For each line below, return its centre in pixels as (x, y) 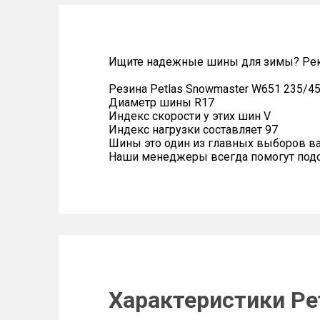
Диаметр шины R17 (161, 102)
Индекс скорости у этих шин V (190, 116)
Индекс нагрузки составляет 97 (193, 130)
